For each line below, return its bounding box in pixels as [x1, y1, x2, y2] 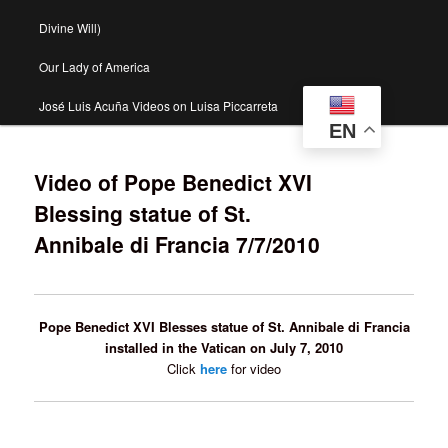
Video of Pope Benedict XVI [34, 167, 313, 198]
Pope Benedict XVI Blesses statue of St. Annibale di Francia [38, 317, 410, 337]
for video [227, 359, 281, 379]
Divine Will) [38, 19, 101, 37]
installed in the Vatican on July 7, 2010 [105, 338, 343, 358]
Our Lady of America [38, 58, 150, 76]
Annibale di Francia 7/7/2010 [34, 229, 321, 260]
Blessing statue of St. [34, 198, 252, 229]
